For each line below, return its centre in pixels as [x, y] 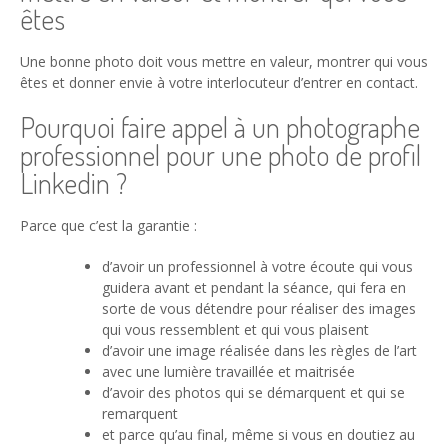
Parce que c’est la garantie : [108, 226]
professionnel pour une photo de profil [220, 155]
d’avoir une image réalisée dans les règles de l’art [259, 351]
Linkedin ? [73, 183]
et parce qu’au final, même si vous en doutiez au [258, 435]
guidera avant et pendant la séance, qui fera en [254, 288]
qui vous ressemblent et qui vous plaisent [235, 330]
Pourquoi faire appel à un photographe [220, 127]
